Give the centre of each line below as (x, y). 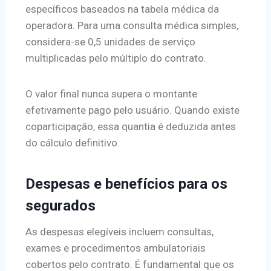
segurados (60, 205)
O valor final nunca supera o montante (111, 93)
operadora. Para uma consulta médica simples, (132, 25)
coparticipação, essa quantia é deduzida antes (131, 126)
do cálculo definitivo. (73, 142)
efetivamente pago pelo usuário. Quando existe (132, 110)
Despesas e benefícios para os (126, 184)
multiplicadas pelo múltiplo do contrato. (116, 58)
